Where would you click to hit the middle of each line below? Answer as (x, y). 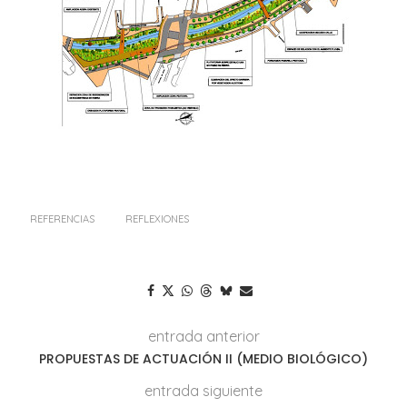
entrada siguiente (203, 390)
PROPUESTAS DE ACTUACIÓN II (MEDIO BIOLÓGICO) (203, 358)
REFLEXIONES (157, 218)
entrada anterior (203, 336)
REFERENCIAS (62, 218)
